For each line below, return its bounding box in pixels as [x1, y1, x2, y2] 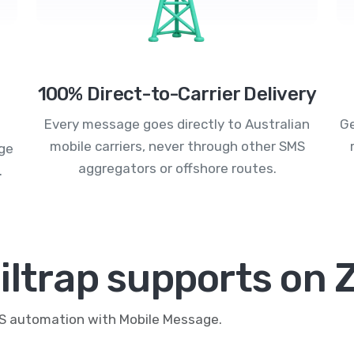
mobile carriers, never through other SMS [49, 137, 305, 154]
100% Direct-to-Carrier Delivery [37, 82, 317, 105]
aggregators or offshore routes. [77, 160, 277, 176]
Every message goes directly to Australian [44, 115, 310, 132]
